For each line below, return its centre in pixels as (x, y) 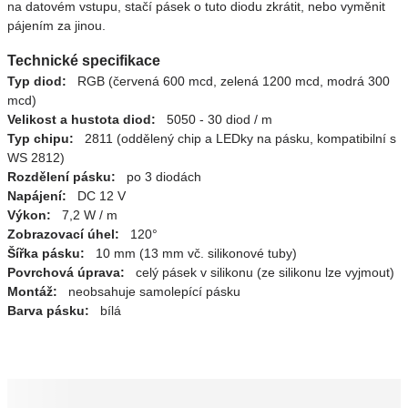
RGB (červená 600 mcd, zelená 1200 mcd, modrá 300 (228, 81)
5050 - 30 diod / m (214, 119)
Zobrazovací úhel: (63, 234)
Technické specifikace (84, 61)
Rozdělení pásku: (61, 177)
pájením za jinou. (56, 25)
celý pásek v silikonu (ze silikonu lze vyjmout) (260, 272)
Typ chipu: (41, 138)
